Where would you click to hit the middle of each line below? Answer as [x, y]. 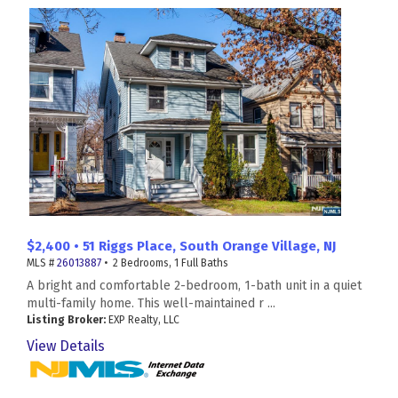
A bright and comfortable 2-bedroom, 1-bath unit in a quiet [194, 286]
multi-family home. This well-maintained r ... [151, 304]
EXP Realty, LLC [143, 320]
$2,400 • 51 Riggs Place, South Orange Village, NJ [181, 247]
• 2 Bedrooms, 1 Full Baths [165, 263]
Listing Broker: [66, 320]
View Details [66, 346]
